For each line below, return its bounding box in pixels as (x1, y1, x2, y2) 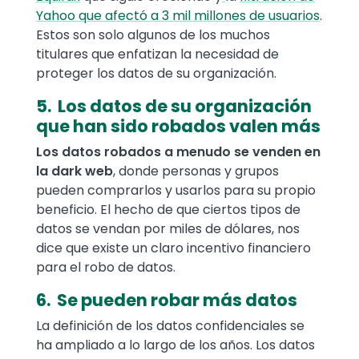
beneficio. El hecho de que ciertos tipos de (36, 200, 301, 220)
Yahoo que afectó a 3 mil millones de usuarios (36, 6, 320, 26)
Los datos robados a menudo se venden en (36, 143, 321, 162)
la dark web (36, 162, 113, 181)
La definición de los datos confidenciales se (36, 317, 305, 336)
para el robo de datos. (36, 258, 175, 277)
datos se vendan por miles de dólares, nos (36, 220, 300, 239)
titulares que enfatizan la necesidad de (36, 45, 279, 64)
